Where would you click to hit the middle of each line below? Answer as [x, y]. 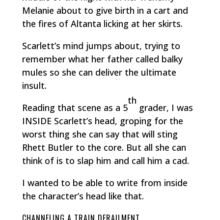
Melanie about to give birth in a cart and [105, 10]
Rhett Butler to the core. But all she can [104, 147]
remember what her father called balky [102, 59]
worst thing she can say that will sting [100, 134]
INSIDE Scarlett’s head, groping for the [102, 121]
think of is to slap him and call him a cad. [105, 160]
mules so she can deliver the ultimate [99, 72]
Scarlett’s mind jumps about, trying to [101, 45]
